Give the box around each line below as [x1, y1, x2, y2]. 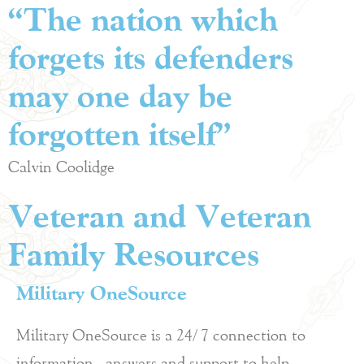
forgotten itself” [8, 115, 232, 153]
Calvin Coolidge [8, 157, 115, 176]
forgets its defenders [8, 38, 293, 76]
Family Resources [8, 235, 259, 273]
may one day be [8, 76, 232, 115]
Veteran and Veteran [8, 197, 311, 235]
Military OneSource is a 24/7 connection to [16, 325, 305, 344]
